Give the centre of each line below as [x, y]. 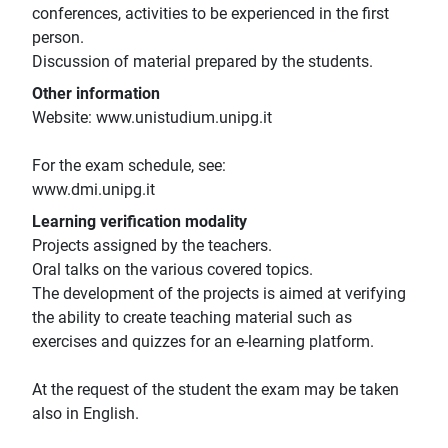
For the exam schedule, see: [129, 166]
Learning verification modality [139, 222]
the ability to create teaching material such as [192, 318]
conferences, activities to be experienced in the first [210, 14]
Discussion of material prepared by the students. [202, 62]
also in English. [85, 414]
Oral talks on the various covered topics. [172, 270]
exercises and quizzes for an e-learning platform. [203, 342]
